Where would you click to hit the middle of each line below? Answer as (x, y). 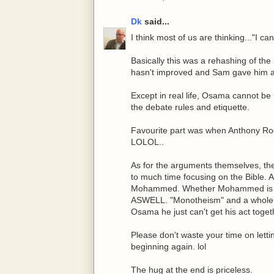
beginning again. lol (168, 247)
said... (156, 22)
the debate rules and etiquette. (190, 107)
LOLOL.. (147, 142)
